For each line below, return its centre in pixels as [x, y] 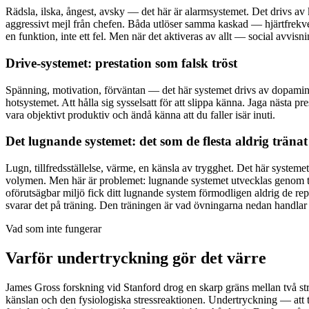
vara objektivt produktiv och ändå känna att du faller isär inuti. [140, 114]
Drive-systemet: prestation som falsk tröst [121, 63]
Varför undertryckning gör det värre [136, 258]
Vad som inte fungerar [53, 229]
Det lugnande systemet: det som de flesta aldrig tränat [157, 141]
